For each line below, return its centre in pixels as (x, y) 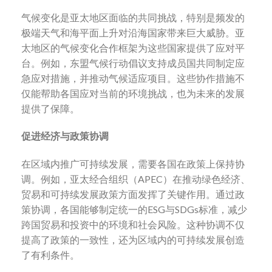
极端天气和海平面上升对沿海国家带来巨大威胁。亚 (133, 32)
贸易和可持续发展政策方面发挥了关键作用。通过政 (133, 194)
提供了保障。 (50, 108)
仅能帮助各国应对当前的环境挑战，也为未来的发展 (133, 93)
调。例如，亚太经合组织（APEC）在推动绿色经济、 (136, 179)
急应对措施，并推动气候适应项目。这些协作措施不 (133, 78)
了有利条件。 (50, 255)
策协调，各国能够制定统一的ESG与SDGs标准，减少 (134, 209)
